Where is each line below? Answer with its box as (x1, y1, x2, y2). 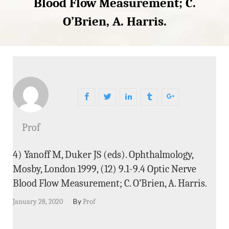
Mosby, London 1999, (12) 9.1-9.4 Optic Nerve (13, 163, 196, 175)
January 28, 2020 (13, 197, 63, 206)
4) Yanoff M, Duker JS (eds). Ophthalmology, (13, 148, 193, 161)
